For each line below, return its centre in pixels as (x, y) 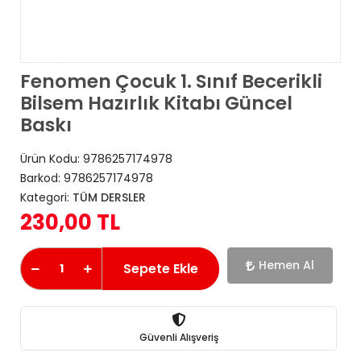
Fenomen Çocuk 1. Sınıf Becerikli (171, 81)
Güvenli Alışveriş (178, 337)
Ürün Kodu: (52, 159)
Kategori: (46, 197)
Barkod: (42, 178)
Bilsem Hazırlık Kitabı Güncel (156, 103)
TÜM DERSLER (109, 197)
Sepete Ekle (161, 268)
